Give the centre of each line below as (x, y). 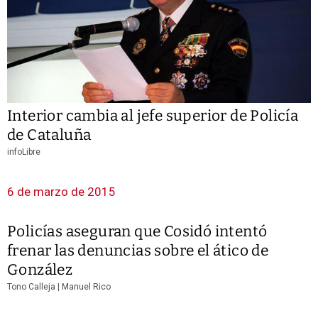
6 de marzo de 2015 (61, 191)
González (40, 269)
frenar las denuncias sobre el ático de (138, 250)
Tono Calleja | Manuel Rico (59, 286)
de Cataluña (49, 135)
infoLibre (24, 152)
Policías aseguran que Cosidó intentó (137, 231)
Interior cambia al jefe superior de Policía (153, 115)
